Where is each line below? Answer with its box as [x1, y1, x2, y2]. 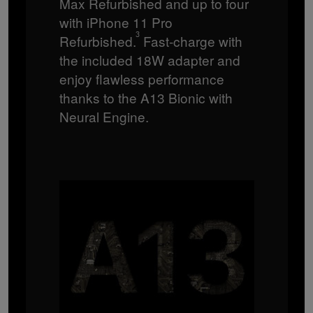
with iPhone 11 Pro [59, 12, 173, 31]
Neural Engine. [59, 106, 149, 126]
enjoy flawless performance [59, 68, 224, 88]
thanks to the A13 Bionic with [59, 87, 233, 107]
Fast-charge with [139, 31, 242, 50]
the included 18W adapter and [59, 50, 240, 69]
